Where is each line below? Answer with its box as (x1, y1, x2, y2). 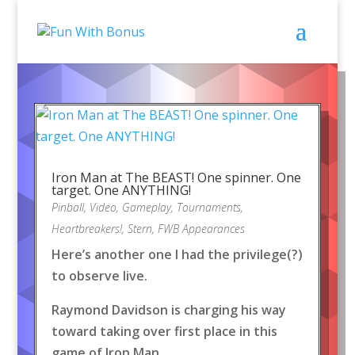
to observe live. (51, 267, 147, 284)
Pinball (51, 200, 84, 215)
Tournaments (176, 200, 241, 215)
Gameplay (121, 200, 171, 215)
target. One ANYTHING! (51, 181, 191, 199)
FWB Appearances (157, 221, 245, 236)
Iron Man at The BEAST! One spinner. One (51, 169, 301, 186)
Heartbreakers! (51, 221, 122, 236)
